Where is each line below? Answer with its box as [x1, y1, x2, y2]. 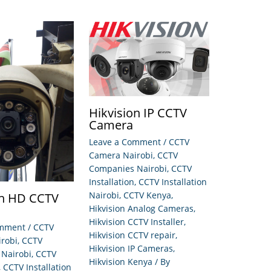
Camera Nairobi [89, 149, 153, 162]
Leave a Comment [89, 136, 161, 148]
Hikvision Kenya [89, 256, 152, 268]
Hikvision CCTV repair [89, 229, 175, 241]
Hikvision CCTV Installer [89, 216, 184, 228]
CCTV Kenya [123, 189, 171, 201]
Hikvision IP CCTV [89, 105, 187, 122]
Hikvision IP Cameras [89, 243, 173, 255]
